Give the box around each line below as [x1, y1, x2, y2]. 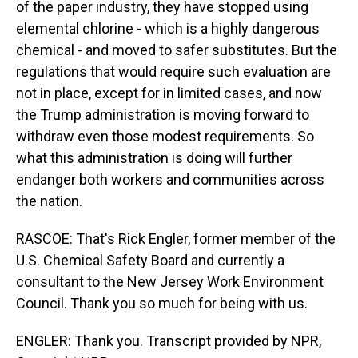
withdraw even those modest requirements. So [16, 128, 314, 145]
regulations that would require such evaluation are [16, 63, 331, 80]
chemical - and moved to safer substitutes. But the [16, 42, 337, 58]
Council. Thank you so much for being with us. [16, 295, 308, 312]
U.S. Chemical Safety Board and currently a [16, 252, 284, 268]
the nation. [16, 193, 82, 209]
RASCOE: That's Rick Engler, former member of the [16, 230, 336, 247]
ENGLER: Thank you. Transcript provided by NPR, [16, 332, 321, 349]
